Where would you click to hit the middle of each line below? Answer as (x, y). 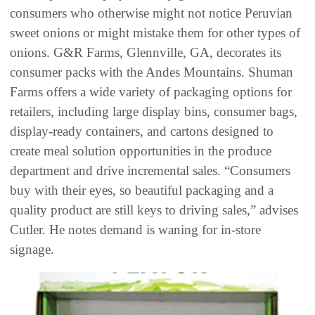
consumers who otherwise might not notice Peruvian (151, 13)
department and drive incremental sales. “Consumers (150, 171)
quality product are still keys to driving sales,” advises (154, 210)
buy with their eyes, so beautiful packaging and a (142, 191)
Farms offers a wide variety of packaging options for (151, 92)
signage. (32, 250)
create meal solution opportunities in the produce (141, 151)
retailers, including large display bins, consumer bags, (154, 112)
